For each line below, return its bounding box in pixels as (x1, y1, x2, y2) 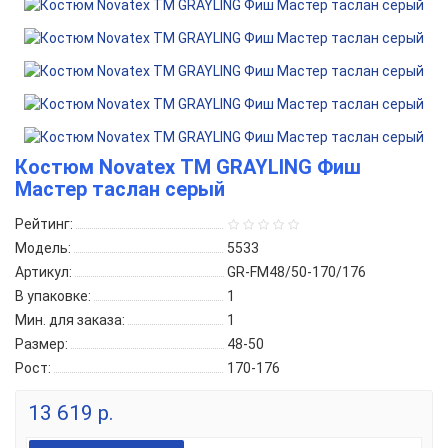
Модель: (15, 240, 71, 256)
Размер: (15, 336, 68, 352)
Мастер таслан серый (15, 177, 225, 201)
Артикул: (15, 264, 72, 280)
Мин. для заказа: (15, 312, 125, 328)
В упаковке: (15, 288, 91, 304)
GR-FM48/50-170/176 (227, 264, 366, 280)
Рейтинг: (15, 216, 73, 232)
